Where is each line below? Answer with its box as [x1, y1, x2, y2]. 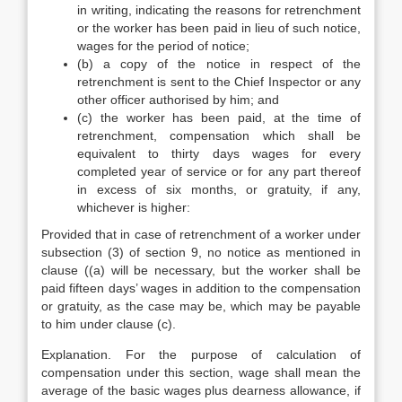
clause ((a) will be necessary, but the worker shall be [41, 263, 361, 277]
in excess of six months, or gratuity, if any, [77, 182, 361, 197]
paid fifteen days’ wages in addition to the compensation [41, 281, 361, 295]
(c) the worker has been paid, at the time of [77, 110, 361, 125]
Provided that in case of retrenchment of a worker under [41, 227, 361, 241]
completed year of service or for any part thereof [77, 164, 361, 179]
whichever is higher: [77, 200, 190, 214]
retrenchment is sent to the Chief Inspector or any [77, 74, 361, 89]
